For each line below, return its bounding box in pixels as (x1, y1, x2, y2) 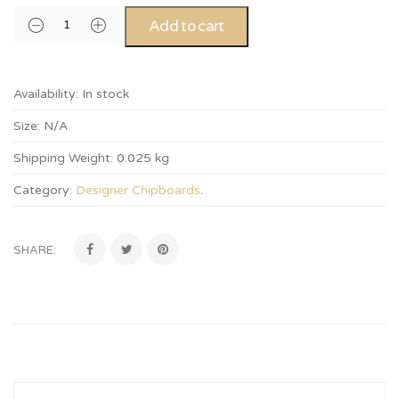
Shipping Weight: (13, 151, 113, 167)
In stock (82, 86, 129, 102)
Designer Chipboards (76, 183, 200, 199)
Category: (13, 183, 72, 199)
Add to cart (149, 17, 224, 37)
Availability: (13, 86, 78, 102)
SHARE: (13, 243, 56, 258)
